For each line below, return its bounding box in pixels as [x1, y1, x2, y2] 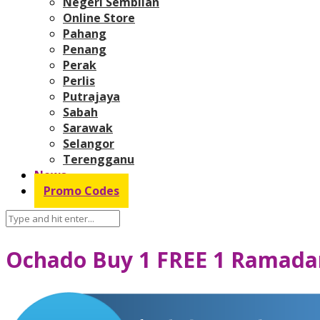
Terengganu [63, 151, 134, 167]
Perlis [63, 72, 95, 89]
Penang [63, 41, 106, 57]
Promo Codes [44, 182, 119, 199]
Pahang [63, 25, 106, 41]
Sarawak [63, 119, 113, 136]
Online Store [63, 9, 135, 26]
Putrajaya [63, 88, 120, 104]
